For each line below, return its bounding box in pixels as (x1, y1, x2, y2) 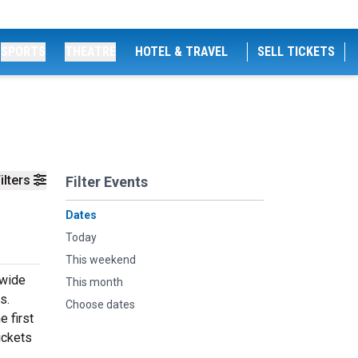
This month (66, 276, 123, 288)
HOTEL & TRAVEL (135, 44, 228, 59)
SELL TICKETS (257, 44, 335, 59)
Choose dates (66, 298, 135, 311)
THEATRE (65, 44, 116, 59)
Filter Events (66, 173, 148, 190)
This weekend (66, 253, 136, 266)
